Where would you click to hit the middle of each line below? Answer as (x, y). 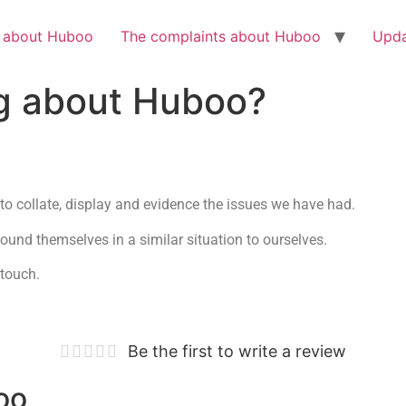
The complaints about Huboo (221, 36)
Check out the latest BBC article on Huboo (185, 27)
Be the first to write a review (237, 351)
